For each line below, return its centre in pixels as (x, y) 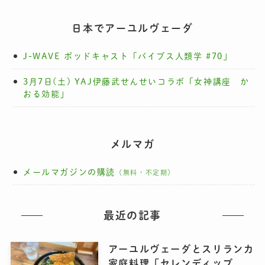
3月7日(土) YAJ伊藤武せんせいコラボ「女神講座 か (136, 81)
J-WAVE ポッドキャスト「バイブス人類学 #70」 (127, 56)
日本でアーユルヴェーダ (132, 28)
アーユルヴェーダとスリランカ (181, 249)
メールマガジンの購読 (69, 172)
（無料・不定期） (145, 172)
